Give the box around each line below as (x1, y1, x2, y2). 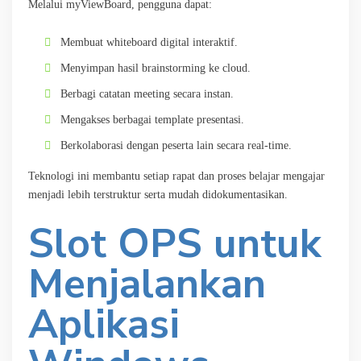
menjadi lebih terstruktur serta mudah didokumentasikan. (28, 188, 288, 201)
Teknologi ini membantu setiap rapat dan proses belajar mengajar (28, 169, 325, 182)
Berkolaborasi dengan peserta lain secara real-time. (60, 139, 292, 151)
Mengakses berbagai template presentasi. (60, 113, 244, 126)
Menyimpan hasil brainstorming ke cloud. (60, 61, 251, 74)
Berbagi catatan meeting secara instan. (60, 87, 234, 100)
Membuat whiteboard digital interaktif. (60, 35, 238, 48)
